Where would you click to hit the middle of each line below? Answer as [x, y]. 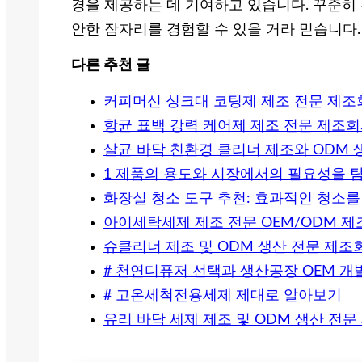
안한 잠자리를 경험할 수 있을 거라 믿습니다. [216, 30]
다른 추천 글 [111, 66]
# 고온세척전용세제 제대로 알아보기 [223, 296]
